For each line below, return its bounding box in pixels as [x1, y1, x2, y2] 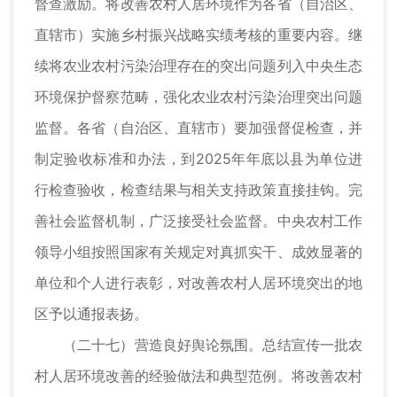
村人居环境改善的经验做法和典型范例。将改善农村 [35, 367, 362, 385]
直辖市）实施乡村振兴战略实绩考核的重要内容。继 [35, 26, 362, 44]
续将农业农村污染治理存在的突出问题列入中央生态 [35, 57, 362, 75]
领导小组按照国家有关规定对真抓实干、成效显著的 [35, 243, 362, 261]
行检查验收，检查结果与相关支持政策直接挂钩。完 [35, 181, 362, 199]
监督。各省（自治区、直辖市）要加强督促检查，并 [35, 119, 362, 137]
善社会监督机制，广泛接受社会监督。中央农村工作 [35, 212, 362, 230]
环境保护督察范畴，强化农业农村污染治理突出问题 [35, 88, 362, 106]
